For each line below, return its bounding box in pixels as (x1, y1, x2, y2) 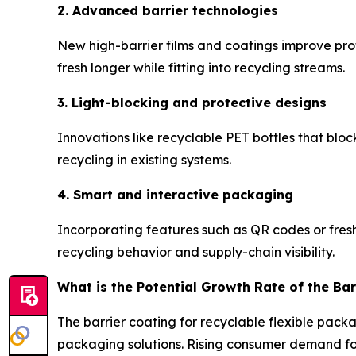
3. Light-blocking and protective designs (57, 94, 327, 110)
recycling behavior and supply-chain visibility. (57, 243, 335, 260)
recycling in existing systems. (57, 151, 231, 168)
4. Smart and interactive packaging (57, 186, 293, 203)
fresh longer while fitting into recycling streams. (57, 59, 345, 75)
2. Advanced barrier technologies (57, 2, 278, 18)
